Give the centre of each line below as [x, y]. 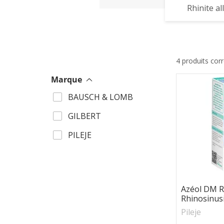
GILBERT [84, 116]
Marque [66, 79]
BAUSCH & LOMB [100, 97]
